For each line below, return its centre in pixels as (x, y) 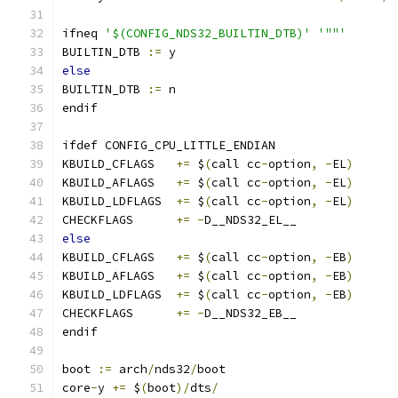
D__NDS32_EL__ (251, 220)
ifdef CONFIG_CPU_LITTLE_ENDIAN (169, 145)
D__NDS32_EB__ (251, 313)
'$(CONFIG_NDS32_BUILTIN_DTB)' (208, 33)
